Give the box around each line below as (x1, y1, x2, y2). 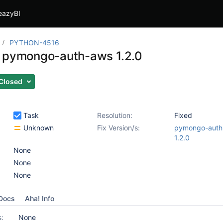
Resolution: (97, 111, 132, 119)
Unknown (21, 123, 54, 132)
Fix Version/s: (97, 123, 140, 132)
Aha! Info (25, 194, 54, 203)
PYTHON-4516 (9, 38, 59, 47)
